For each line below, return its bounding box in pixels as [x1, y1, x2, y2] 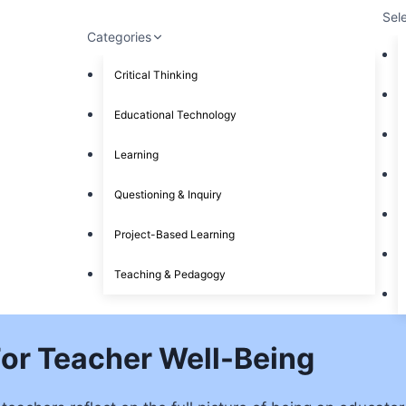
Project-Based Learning [113, 227, 235, 241]
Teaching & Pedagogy [113, 266, 226, 281]
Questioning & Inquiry [113, 187, 222, 201]
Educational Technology [113, 107, 237, 121]
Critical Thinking [113, 67, 198, 82]
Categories [87, 29, 152, 45]
